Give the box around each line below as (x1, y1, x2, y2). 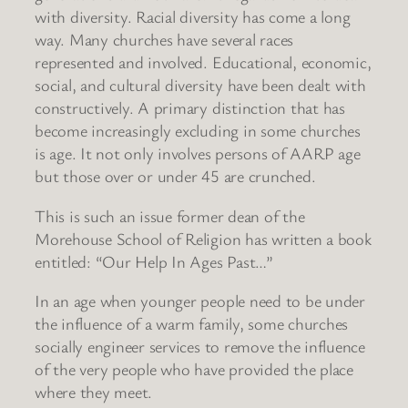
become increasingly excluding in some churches (35, 119, 361, 142)
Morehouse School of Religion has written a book (35, 227, 372, 250)
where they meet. (35, 381, 153, 403)
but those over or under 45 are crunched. (35, 165, 316, 188)
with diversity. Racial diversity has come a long (35, 5, 351, 28)
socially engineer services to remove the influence (35, 335, 366, 358)
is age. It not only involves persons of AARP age (35, 142, 361, 165)
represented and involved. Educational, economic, (35, 51, 372, 74)
